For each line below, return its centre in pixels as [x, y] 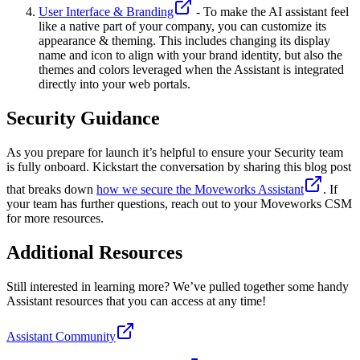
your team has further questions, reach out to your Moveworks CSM [179, 204]
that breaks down [51, 190]
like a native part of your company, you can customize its [182, 27]
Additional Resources [94, 253]
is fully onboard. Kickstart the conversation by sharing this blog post [179, 167]
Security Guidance [83, 119]
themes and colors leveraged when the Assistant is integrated [191, 70]
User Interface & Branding [106, 12]
